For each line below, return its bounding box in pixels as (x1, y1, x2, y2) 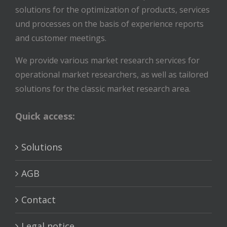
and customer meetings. (15, 32, 106, 44)
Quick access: (15, 110, 75, 123)
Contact (21, 194, 56, 206)
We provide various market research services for (15, 55, 200, 66)
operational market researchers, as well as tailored (15, 69, 208, 81)
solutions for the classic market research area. (15, 83, 191, 95)
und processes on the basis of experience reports (15, 18, 204, 30)
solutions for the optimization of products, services (15, 4, 210, 16)
